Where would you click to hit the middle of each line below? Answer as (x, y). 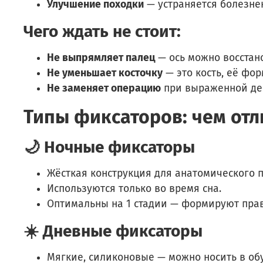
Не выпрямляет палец (101, 58)
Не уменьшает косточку (105, 73)
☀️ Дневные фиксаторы (113, 231)
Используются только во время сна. (134, 188)
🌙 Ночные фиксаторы (109, 147)
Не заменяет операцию (104, 88)
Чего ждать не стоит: (102, 31)
